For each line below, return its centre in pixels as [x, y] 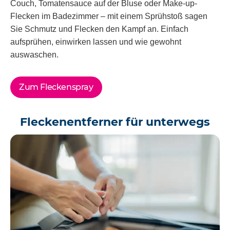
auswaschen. [34, 55]
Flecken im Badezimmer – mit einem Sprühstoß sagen [109, 16]
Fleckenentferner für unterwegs [115, 122]
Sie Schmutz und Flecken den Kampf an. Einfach [99, 29]
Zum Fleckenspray [56, 87]
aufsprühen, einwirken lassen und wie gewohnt [96, 42]
